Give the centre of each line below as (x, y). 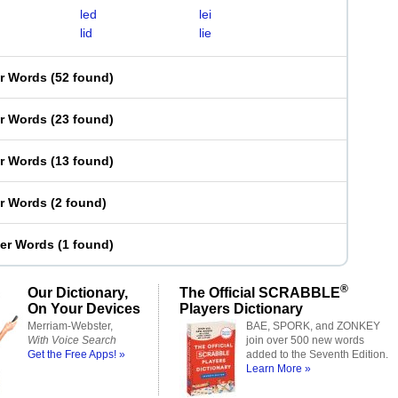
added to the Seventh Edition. (317, 354)
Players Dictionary (241, 308)
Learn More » (279, 369)
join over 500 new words (305, 340)
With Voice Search (72, 340)
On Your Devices (84, 308)
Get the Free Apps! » (76, 354)
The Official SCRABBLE (260, 292)
